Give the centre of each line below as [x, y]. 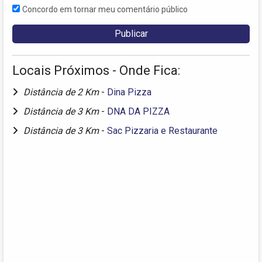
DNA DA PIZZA [138, 112]
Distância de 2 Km [62, 92]
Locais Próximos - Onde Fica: [96, 71]
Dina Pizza [129, 92]
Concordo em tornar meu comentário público [105, 10]
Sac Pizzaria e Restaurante [162, 131]
